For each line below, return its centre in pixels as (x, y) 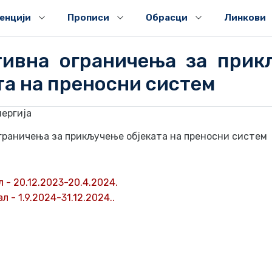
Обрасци (167, 18)
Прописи (89, 18)
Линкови (245, 18)
